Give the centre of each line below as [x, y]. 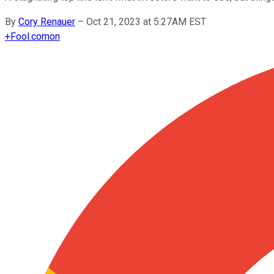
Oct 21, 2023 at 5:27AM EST [146, 21]
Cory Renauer [47, 21]
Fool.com [30, 36]
